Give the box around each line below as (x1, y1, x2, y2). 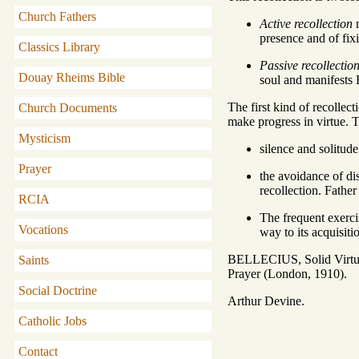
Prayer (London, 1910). (228, 266, 347, 280)
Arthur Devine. (228, 293, 305, 308)
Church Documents (18, 101, 117, 115)
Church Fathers (18, 10, 96, 23)
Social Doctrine (18, 284, 97, 297)
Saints (18, 253, 49, 267)
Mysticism (18, 131, 71, 145)
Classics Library (18, 40, 100, 54)
